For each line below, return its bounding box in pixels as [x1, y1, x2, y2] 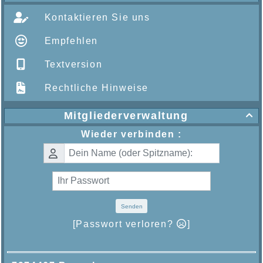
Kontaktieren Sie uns [41, 12, 150, 23]
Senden [120, 203, 143, 210]
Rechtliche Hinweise [41, 83, 149, 93]
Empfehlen [41, 36, 98, 46]
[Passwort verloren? [72, 219, 177, 230]
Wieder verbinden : [81, 129, 182, 140]
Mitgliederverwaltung [63, 110, 188, 122]
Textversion [41, 59, 103, 70]
